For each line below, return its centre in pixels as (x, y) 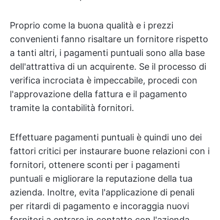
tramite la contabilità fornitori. (72, 108)
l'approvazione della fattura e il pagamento (98, 94)
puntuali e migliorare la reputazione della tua (101, 179)
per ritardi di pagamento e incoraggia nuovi (99, 206)
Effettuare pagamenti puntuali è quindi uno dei (106, 137)
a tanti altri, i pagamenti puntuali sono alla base (107, 53)
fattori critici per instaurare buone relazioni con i (110, 151)
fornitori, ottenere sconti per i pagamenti (95, 165)
